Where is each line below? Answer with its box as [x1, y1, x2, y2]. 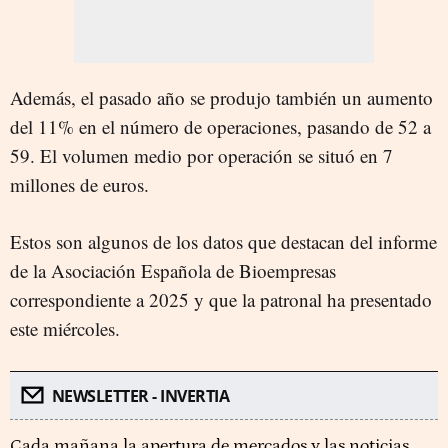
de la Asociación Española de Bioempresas [10, 257, 336, 283]
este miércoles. [10, 315, 120, 341]
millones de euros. [10, 171, 149, 197]
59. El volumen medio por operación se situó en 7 [10, 142, 393, 168]
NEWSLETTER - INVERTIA [51, 384, 229, 407]
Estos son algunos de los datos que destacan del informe [10, 228, 437, 254]
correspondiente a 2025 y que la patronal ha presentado [10, 286, 432, 312]
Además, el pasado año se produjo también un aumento [10, 84, 433, 110]
